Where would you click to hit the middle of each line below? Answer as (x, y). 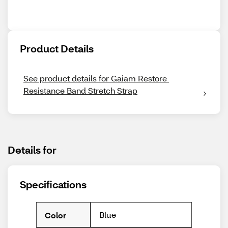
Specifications (53, 184)
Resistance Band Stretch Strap (80, 90)
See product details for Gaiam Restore (95, 78)
